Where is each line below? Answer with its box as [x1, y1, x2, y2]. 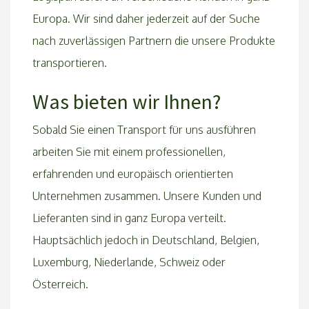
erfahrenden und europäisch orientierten [32, 167, 233, 181]
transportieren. [32, 56, 107, 70]
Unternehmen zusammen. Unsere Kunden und [32, 189, 261, 203]
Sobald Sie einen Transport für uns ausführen [32, 123, 256, 137]
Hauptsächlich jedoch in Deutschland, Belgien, [32, 233, 259, 247]
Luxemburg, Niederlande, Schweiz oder [32, 255, 226, 269]
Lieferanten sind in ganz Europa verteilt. [32, 211, 226, 225]
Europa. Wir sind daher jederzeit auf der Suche [32, 12, 260, 26]
